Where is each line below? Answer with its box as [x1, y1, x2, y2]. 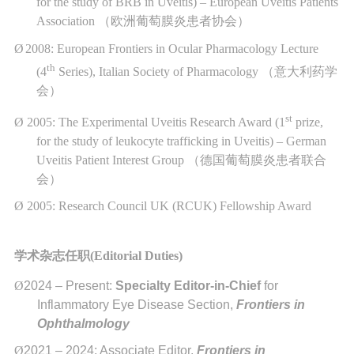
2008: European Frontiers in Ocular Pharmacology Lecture [24, 41, 318, 55]
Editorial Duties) [93, 248, 183, 262]
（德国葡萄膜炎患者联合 [186, 153, 326, 167]
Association [36, 14, 98, 28]
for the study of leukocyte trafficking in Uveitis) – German [36, 134, 326, 148]
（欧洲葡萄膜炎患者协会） [97, 14, 250, 28]
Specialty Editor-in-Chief [115, 279, 261, 293]
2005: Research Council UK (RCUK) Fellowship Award [26, 199, 311, 213]
